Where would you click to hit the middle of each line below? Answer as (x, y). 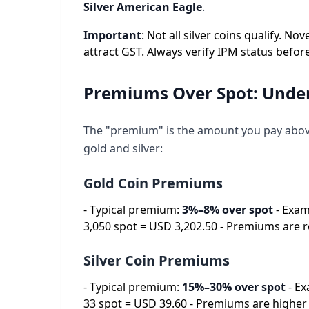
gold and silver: (123, 148)
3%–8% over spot (228, 210)
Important (112, 35)
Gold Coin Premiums (153, 183)
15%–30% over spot (234, 287)
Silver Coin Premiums (157, 260)
